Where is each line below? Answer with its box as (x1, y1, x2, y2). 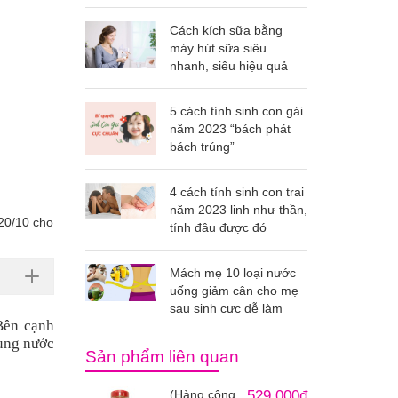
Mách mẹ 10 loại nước (170, 266, 296, 280)
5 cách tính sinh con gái (170, 104, 303, 118)
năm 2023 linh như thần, (170, 203, 307, 217)
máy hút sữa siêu (170, 41, 267, 55)
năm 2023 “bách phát (170, 122, 291, 136)
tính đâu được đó (170, 220, 267, 235)
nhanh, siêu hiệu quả (170, 59, 288, 73)
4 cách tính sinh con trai (170, 185, 304, 199)
